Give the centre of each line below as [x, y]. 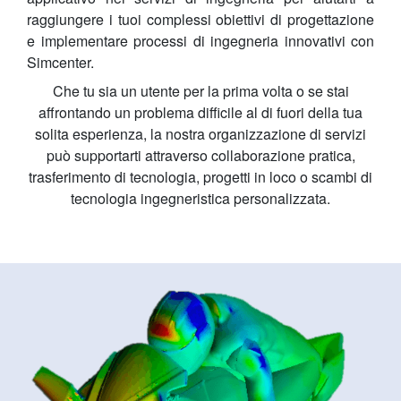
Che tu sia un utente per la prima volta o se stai [200, 91]
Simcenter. [60, 63]
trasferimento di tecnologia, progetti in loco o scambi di [200, 177]
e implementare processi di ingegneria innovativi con [200, 41]
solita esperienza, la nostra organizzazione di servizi [200, 134]
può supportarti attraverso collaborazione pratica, [200, 156]
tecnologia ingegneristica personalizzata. [200, 199]
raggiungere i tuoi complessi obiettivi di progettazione [200, 20]
